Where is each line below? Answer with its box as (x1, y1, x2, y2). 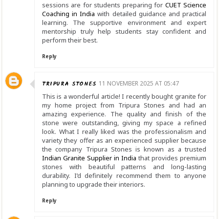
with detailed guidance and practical (95, 9, 207, 19)
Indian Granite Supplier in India (42, 153, 136, 163)
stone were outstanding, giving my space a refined (42, 118, 206, 128)
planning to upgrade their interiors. (42, 180, 145, 189)
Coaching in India (42, 9, 95, 19)
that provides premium (136, 153, 206, 163)
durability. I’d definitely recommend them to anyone (42, 171, 206, 180)
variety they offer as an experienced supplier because (42, 136, 206, 145)
